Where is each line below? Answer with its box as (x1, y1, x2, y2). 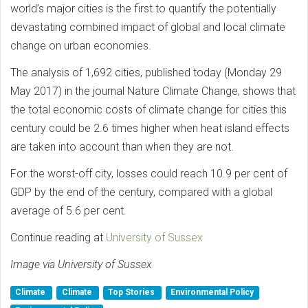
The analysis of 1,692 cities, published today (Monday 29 (10, 66, 282, 80)
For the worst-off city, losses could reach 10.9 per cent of (10, 167, 287, 181)
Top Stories (107, 287, 157, 298)
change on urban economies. (10, 39, 151, 53)
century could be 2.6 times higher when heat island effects (10, 122, 289, 135)
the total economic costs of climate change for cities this (10, 103, 287, 117)
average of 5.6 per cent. (10, 204, 126, 218)
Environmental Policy (170, 287, 254, 298)
